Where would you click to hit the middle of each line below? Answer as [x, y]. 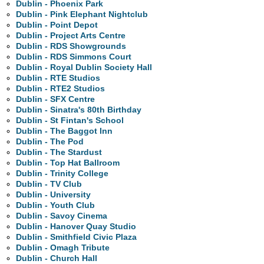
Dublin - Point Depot [57, 25]
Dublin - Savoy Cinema [62, 216]
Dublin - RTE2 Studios [61, 89]
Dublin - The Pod [50, 142]
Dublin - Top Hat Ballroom [68, 163]
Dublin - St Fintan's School [70, 121]
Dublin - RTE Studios [58, 78]
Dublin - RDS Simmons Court [74, 57]
